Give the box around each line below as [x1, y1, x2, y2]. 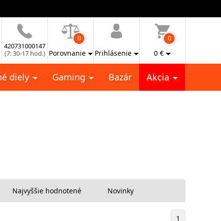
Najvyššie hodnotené [12, 185, 81, 195]
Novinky [108, 185, 134, 195]
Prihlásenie [94, 48, 132, 58]
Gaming [52, 71, 88, 83]
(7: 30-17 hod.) [4, 49, 45, 58]
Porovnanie [48, 48, 86, 58]
